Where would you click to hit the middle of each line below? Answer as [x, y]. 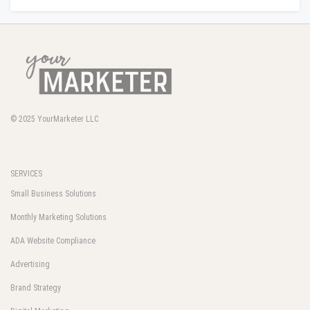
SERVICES [26, 174]
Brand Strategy [36, 288]
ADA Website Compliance [53, 241]
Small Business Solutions [53, 194]
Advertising [30, 265]
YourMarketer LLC [68, 119]
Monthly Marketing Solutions [58, 218]
